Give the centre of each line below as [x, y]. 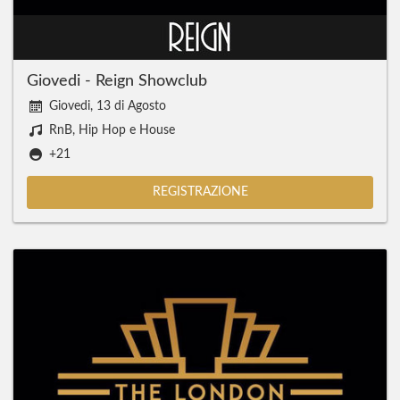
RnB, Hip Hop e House [112, 130]
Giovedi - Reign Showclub [117, 81]
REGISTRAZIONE [200, 192]
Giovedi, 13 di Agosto [108, 106]
